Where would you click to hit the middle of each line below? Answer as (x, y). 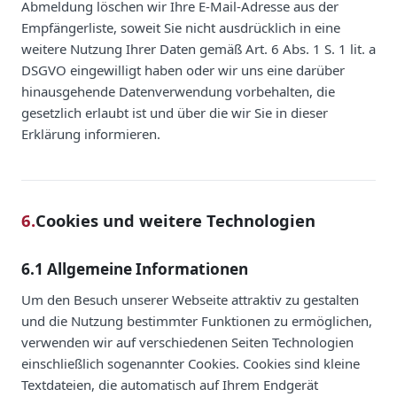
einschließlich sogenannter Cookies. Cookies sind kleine (191, 363)
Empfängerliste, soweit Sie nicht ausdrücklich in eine (181, 27)
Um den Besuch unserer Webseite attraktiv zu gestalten (190, 299)
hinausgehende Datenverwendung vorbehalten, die (178, 91)
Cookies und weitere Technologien (175, 220)
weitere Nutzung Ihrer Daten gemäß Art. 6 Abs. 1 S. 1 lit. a (198, 48)
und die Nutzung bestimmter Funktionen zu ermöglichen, (197, 320)
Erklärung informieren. (91, 133)
